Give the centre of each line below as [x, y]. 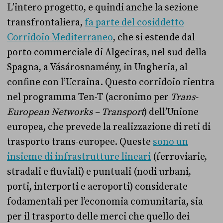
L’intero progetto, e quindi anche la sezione [103, 7]
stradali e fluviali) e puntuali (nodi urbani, [99, 171]
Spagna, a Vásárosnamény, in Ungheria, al [97, 67]
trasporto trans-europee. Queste [80, 142]
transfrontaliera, [46, 22]
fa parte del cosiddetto [134, 22]
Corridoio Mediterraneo [60, 37]
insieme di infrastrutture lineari [79, 157]
